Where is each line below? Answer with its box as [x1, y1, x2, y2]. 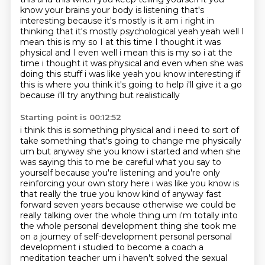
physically [202, 135, 241, 146]
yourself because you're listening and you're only [20, 167, 220, 178]
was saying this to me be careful [20, 157, 156, 167]
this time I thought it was [115, 37, 221, 47]
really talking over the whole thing [20, 210, 163, 221]
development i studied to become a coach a [20, 242, 203, 253]
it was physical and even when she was [82, 58, 243, 69]
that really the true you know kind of [20, 189, 172, 199]
